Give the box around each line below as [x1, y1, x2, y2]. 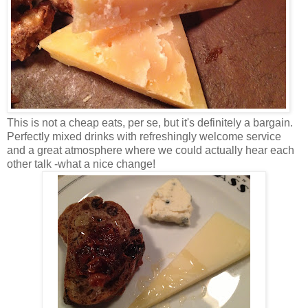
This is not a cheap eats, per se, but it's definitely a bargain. [7, 117, 293, 129]
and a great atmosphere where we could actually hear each [7, 144, 294, 157]
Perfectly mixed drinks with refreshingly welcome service [7, 131, 281, 143]
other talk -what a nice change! [7, 158, 155, 170]
